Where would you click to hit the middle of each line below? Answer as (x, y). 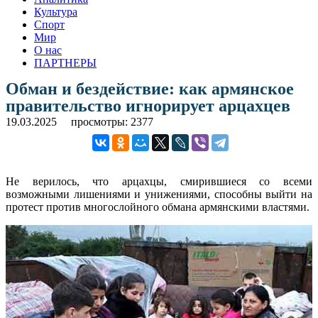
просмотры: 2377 (112, 121)
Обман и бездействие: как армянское (150, 88)
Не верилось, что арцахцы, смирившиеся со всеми (159, 181)
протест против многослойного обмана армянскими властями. (158, 207)
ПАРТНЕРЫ (65, 62)
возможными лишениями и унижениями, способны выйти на (159, 194)
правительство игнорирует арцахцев (148, 105)
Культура (56, 11)
